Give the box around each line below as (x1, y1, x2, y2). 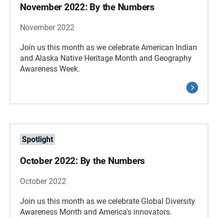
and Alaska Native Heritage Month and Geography (20, 54, 192, 63)
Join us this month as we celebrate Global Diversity (20, 197, 195, 206)
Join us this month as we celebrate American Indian (20, 43, 197, 52)
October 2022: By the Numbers (20, 155, 145, 166)
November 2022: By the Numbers (20, 1, 155, 13)
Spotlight (22, 135, 53, 144)
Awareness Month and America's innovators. (20, 207, 172, 217)
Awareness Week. (20, 64, 80, 73)
